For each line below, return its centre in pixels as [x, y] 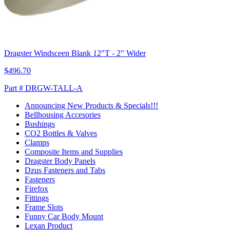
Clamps [37, 143]
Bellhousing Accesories [63, 115]
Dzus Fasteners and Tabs [65, 170]
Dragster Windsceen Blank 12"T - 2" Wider [75, 53]
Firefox [36, 189]
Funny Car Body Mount [64, 217]
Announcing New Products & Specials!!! [91, 106]
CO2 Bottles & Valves [61, 133]
